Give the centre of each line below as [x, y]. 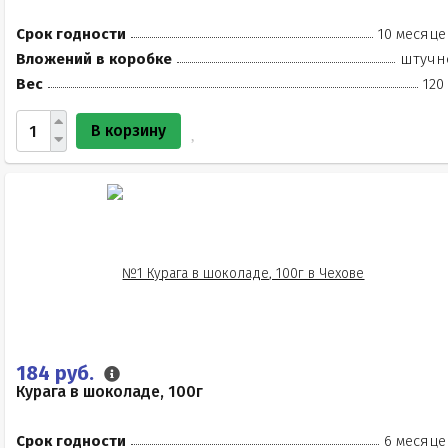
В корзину [128, 130]
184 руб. [57, 373]
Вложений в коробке [94, 59]
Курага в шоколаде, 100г [109, 391]
